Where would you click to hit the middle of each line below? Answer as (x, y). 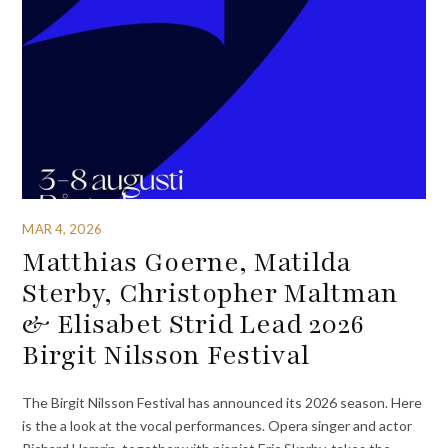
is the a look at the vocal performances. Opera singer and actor (217, 425)
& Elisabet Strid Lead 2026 (193, 324)
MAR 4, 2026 (62, 228)
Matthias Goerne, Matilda (187, 262)
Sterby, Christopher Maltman (210, 293)
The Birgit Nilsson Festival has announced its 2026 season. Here (222, 402)
